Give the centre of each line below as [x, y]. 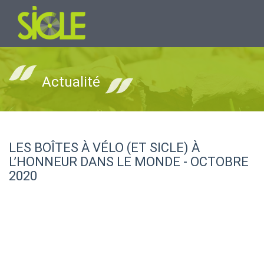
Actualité [71, 82]
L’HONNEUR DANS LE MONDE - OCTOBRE [129, 162]
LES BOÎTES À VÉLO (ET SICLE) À [104, 148]
